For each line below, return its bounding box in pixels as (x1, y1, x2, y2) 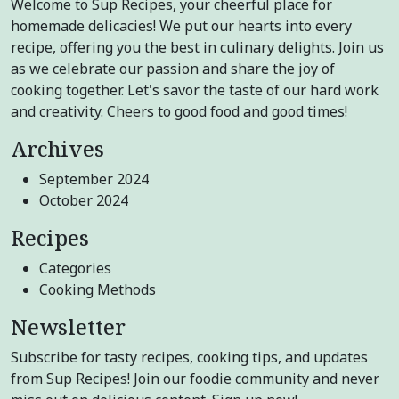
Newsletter (11, 313, 126, 342)
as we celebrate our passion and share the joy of (11, 59, 335, 79)
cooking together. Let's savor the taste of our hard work (11, 80, 379, 101)
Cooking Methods (39, 280, 156, 300)
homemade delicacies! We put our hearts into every (11, 16, 352, 37)
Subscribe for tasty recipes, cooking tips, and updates (11, 347, 368, 368)
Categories (39, 258, 111, 279)
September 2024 (39, 169, 149, 190)
